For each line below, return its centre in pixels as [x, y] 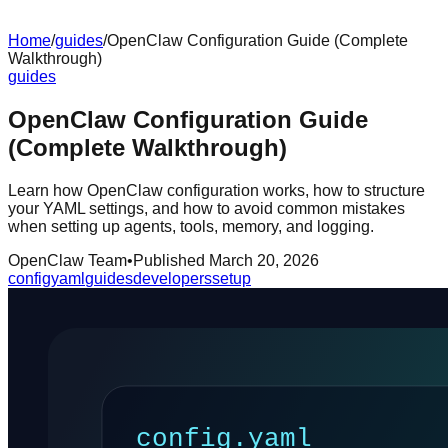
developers [172, 278]
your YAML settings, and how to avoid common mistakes [206, 208]
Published [171, 260]
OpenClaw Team [67, 260]
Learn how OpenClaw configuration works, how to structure [216, 190]
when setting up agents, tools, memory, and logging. [191, 226]
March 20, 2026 [264, 260]
